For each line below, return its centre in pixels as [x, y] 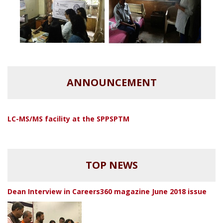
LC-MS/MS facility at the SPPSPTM [68, 118]
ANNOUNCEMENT [111, 82]
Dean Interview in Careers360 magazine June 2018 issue [107, 191]
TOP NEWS [111, 165]
